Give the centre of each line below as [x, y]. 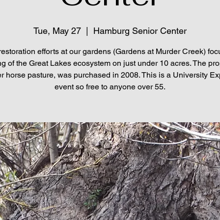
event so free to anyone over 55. [110, 87]
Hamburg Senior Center [140, 31]
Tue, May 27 [57, 31]
